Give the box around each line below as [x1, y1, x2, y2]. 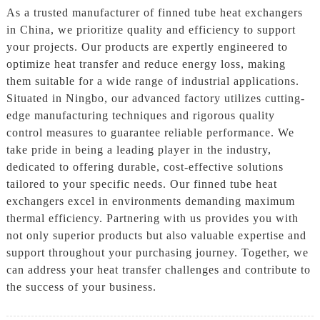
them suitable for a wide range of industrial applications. [6, 75, 299, 88]
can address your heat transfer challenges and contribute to [6, 264, 311, 276]
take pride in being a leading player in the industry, [6, 144, 271, 156]
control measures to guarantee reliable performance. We [6, 126, 294, 139]
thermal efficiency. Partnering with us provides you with [6, 212, 299, 225]
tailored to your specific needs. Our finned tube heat [6, 178, 277, 191]
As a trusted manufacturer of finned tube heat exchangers [6, 6, 303, 19]
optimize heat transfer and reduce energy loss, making [6, 58, 286, 71]
